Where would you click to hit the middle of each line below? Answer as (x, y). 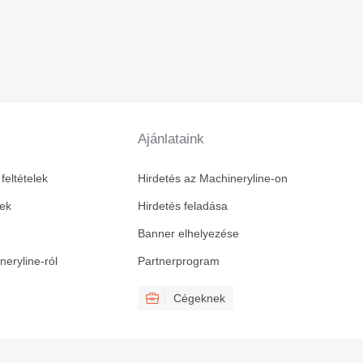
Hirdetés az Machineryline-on (212, 179)
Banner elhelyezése (188, 234)
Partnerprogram (178, 261)
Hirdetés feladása (182, 206)
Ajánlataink (171, 139)
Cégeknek (199, 299)
